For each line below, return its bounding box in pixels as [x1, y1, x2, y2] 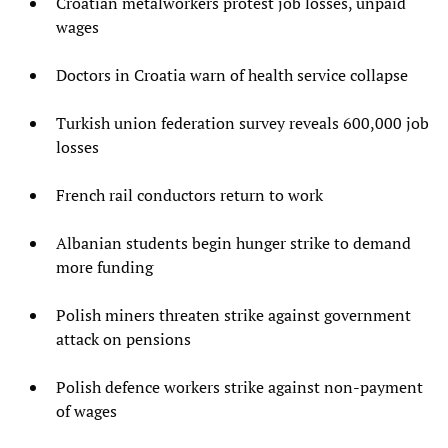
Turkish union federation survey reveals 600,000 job [56, 111, 429, 134]
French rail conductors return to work [56, 183, 323, 206]
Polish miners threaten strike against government [56, 303, 411, 326]
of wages [56, 399, 117, 422]
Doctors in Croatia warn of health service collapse [56, 63, 408, 86]
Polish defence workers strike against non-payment [56, 375, 423, 398]
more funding [56, 255, 153, 278]
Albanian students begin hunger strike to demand [56, 231, 411, 254]
